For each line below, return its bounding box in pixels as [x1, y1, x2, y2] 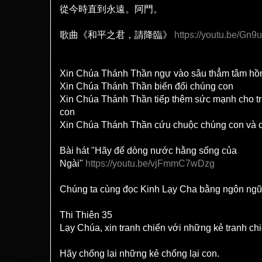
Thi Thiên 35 [60, 209, 112, 220]
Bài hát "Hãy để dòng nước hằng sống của [60, 145, 237, 156]
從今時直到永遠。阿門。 [60, 4, 163, 14]
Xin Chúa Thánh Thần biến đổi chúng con [60, 81, 233, 91]
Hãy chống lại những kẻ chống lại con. [60, 248, 219, 258]
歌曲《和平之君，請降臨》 [60, 29, 172, 40]
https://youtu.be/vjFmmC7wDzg [85, 158, 215, 168]
